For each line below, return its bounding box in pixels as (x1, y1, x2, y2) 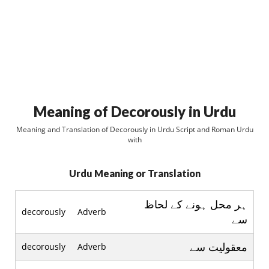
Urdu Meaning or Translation (68, 168, 201, 179)
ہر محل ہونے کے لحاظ (144, 197, 247, 211)
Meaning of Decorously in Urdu (33, 103, 236, 120)
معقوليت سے (190, 240, 247, 254)
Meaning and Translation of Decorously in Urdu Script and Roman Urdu (16, 124, 253, 134)
